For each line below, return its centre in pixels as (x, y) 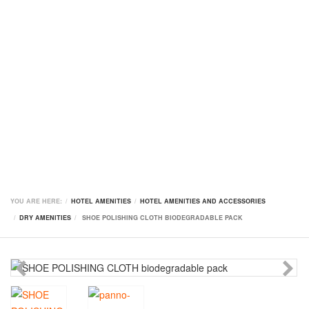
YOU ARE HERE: (36, 201)
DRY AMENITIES (45, 218)
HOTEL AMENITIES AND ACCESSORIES (203, 201)
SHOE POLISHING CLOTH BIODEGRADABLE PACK (162, 218)
